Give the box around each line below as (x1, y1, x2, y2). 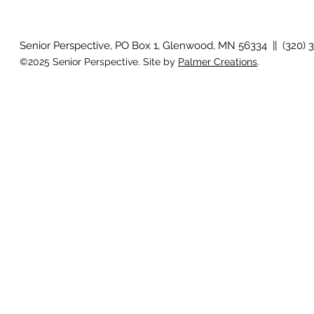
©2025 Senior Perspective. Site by (20, 55, 178, 67)
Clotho (18, 14, 53, 29)
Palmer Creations (178, 55, 257, 67)
